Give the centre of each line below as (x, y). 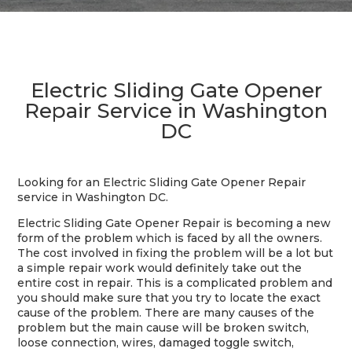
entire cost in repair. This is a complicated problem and (175, 283)
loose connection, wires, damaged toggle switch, (156, 343)
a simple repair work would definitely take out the (160, 268)
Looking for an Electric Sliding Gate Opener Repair (162, 182)
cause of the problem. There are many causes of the (166, 313)
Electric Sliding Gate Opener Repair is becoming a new (174, 223)
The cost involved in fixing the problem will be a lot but (176, 253)
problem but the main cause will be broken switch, (163, 328)
